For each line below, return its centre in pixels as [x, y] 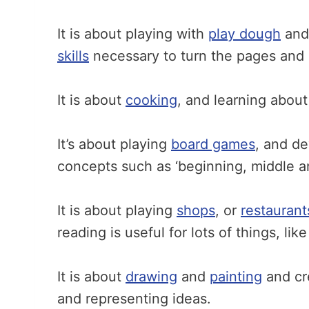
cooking [151, 100]
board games [213, 144]
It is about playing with [133, 34]
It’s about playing [114, 144]
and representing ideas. [134, 299]
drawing [151, 277]
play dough [245, 34]
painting [236, 277]
